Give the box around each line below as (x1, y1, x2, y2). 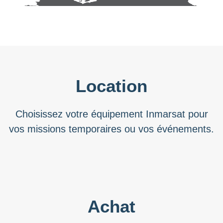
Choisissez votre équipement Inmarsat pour (15, 108, 208, 119)
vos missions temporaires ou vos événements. (9, 123, 214, 134)
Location (76, 76, 147, 96)
